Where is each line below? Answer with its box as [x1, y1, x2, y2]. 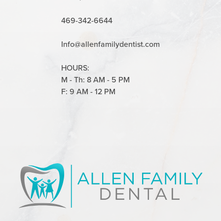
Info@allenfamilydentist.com [61, 38, 160, 49]
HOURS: [61, 62, 89, 73]
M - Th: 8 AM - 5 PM [61, 74, 130, 85]
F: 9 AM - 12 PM [61, 85, 115, 97]
